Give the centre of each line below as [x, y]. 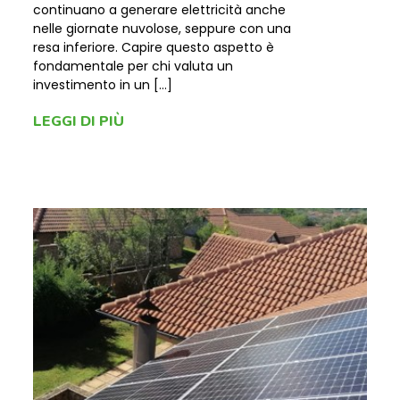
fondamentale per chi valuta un [133, 66]
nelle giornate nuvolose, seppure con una [162, 29]
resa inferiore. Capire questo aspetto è [154, 47]
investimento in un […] [103, 85]
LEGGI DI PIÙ [79, 121]
